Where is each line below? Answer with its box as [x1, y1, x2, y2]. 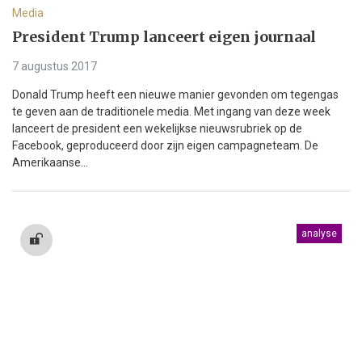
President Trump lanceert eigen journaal [12, 27, 316, 47]
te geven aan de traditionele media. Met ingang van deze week [12, 105, 330, 118]
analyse [301, 228, 337, 239]
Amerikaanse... [12, 156, 88, 169]
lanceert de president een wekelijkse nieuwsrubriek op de [12, 122, 302, 135]
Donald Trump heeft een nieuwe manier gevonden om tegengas [12, 88, 339, 101]
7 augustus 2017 [12, 60, 97, 73]
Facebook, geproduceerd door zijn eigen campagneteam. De [12, 139, 318, 152]
